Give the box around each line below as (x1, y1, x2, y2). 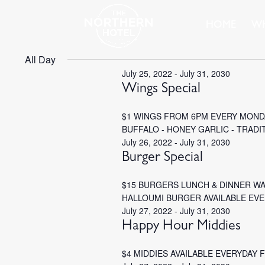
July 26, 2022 (121, 136, 172, 148)
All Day (25, 53, 56, 66)
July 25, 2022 (121, 67, 172, 79)
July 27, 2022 (121, 205, 172, 216)
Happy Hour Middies (121, 220, 241, 234)
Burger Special (121, 151, 203, 166)
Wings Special (121, 83, 201, 97)
